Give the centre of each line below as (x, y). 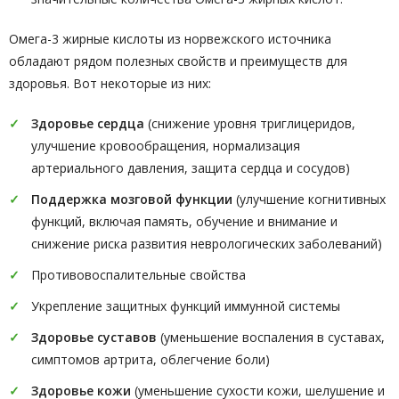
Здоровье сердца (88, 123)
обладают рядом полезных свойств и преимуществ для (178, 61)
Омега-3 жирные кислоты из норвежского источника (170, 39)
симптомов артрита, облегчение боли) (151, 359)
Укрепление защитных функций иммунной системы (186, 306)
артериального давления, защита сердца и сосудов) (191, 168)
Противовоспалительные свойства (138, 275)
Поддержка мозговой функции (134, 199)
